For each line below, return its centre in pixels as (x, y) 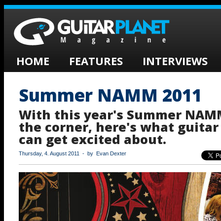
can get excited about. (92, 139)
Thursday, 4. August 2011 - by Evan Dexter (73, 153)
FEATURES (96, 61)
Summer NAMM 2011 (110, 95)
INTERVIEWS (175, 61)
